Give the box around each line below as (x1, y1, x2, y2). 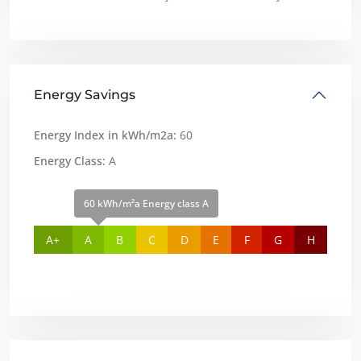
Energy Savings (34, 86, 135, 102)
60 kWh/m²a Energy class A (84, 196, 210, 210)
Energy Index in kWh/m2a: (34, 127, 176, 143)
